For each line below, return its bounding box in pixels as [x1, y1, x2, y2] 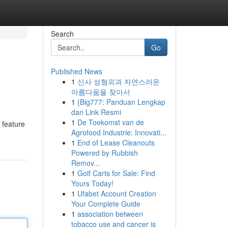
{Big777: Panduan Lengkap [77, 97, 165, 107]
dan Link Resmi [71, 107, 121, 117]
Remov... [71, 158, 100, 168]
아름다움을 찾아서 [71, 87, 130, 97]
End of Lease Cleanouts [77, 137, 155, 148]
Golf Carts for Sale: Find [77, 168, 155, 178]
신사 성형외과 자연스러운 [77, 76, 160, 87]
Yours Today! [71, 178, 113, 188]
